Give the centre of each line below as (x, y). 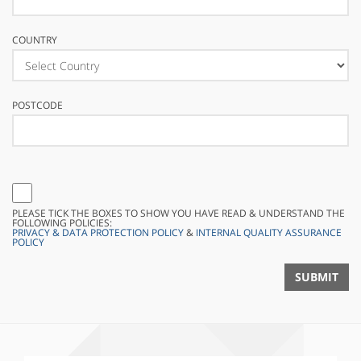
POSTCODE (37, 105)
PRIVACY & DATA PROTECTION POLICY (98, 232)
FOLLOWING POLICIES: (62, 223)
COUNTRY (35, 40)
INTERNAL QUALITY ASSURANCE (269, 232)
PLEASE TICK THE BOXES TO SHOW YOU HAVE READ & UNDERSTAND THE (178, 213)
